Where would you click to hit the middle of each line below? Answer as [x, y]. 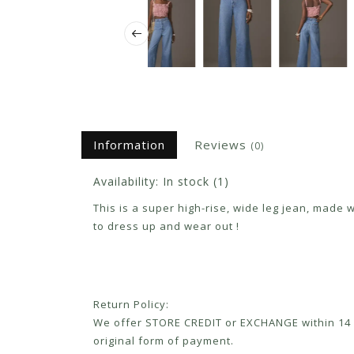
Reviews [222, 145]
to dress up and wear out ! [166, 226]
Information [129, 145]
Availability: [128, 182]
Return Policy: [131, 305]
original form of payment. [164, 341]
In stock [186, 182]
